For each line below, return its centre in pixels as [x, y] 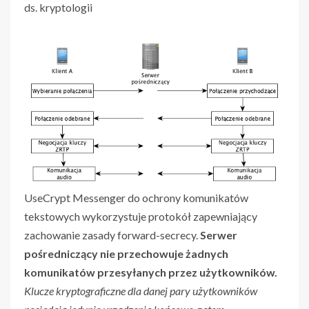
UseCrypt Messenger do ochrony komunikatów [136, 198]
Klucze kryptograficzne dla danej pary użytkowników [141, 291]
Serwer [219, 235]
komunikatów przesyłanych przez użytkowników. [151, 272]
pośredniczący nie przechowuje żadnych [126, 254]
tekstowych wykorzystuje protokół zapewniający [141, 217]
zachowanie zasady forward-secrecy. [112, 235]
